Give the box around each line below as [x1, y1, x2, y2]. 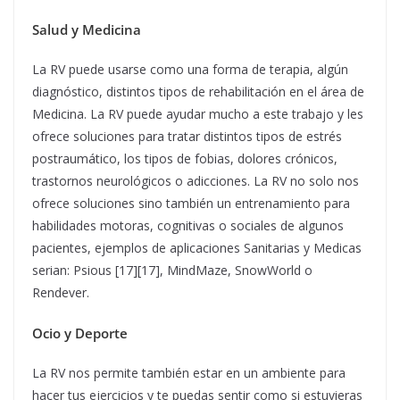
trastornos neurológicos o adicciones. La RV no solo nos [32, 172, 359, 190]
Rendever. [32, 284, 89, 302]
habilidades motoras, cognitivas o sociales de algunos [32, 217, 344, 235]
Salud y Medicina [32, 21, 141, 39]
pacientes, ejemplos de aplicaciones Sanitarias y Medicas [32, 239, 362, 257]
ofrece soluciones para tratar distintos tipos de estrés [32, 128, 342, 146]
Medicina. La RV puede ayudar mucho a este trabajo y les [32, 105, 363, 123]
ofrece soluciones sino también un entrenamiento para [32, 195, 350, 212]
